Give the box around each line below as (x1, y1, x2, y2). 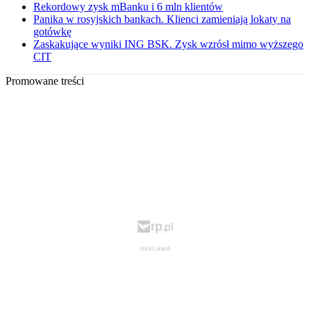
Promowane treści (6, 75, 84, 87)
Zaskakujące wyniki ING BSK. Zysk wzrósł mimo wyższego (33, 38, 303, 51)
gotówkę (33, 26, 72, 38)
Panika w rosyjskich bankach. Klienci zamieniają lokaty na (33, 13, 291, 26)
